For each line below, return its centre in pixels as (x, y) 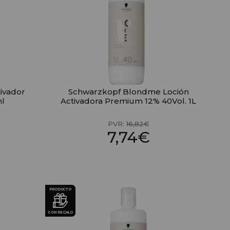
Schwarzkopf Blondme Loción (128, 92)
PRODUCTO (60, 189)
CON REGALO (61, 213)
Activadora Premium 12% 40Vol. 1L (129, 101)
